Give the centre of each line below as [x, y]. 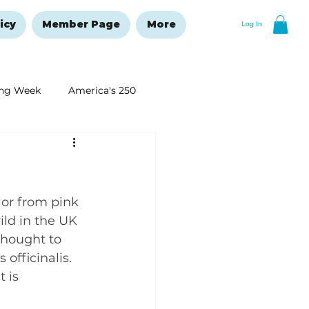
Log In [251, 24]
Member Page [81, 24]
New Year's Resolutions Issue [74, 145]
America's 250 [102, 90]
